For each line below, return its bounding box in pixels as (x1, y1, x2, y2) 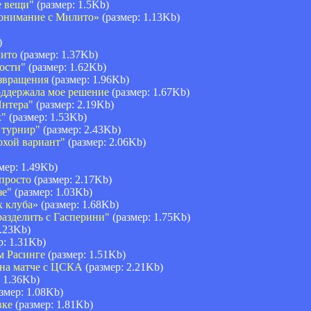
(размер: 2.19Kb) (33, 98, 114, 110)
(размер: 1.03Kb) (12, 185, 92, 198)
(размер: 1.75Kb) (110, 210, 190, 223)
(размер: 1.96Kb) (49, 73, 129, 85)
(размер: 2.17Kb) (31, 173, 112, 185)
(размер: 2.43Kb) (40, 123, 121, 135)
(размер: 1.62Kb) (26, 60, 106, 73)
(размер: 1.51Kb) (45, 248, 126, 260)
